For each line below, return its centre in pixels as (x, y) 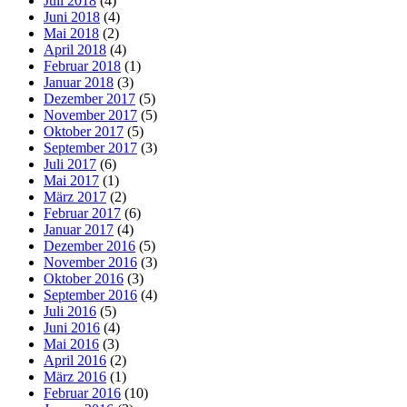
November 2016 (90, 262)
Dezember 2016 (89, 245)
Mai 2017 (71, 180)
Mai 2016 (71, 343)
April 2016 (75, 360)
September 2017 (90, 147)
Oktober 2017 (84, 131)
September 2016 (90, 294)
